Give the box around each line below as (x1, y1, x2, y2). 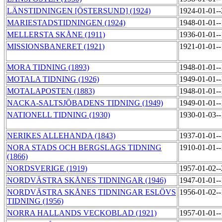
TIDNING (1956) (7, 197, 63, 206)
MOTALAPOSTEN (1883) (7, 87, 95, 96)
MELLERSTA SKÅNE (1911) (7, 30, 105, 39)
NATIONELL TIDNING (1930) (7, 111, 110, 119)
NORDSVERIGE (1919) (7, 164, 87, 173)
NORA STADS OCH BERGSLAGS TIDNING (7, 143, 162, 152)
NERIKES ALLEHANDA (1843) (7, 131, 115, 140)
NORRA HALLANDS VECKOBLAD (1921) (7, 209, 157, 218)
